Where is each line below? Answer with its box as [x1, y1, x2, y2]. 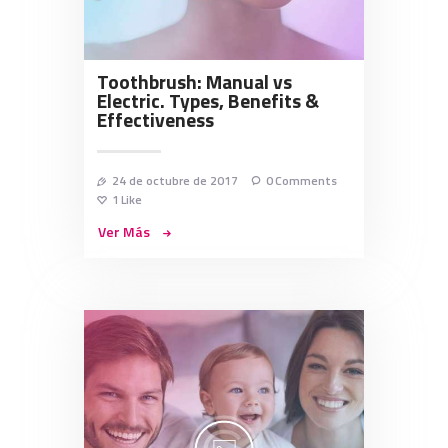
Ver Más [98, 220, 150, 242]
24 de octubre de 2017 [112, 171, 238, 191]
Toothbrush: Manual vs [97, 67, 292, 98]
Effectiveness [97, 105, 214, 136]
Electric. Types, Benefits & [97, 86, 319, 117]
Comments [275, 171, 338, 191]
